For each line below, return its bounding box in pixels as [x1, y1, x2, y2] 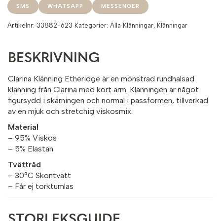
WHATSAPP [47, 2, 83, 9]
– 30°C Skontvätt [8, 170, 71, 180]
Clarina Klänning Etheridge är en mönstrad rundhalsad [8, 74, 194, 83]
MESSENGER [101, 2, 140, 9]
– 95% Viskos [8, 133, 57, 143]
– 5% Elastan [8, 144, 53, 153]
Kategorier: [74, 21, 110, 29]
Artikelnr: [7, 21, 37, 29]
